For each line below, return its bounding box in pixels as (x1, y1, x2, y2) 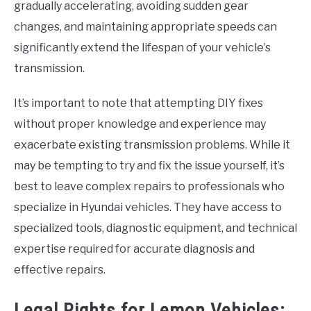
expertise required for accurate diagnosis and (14, 242, 255, 256)
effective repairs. (14, 263, 106, 277)
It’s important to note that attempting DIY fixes (14, 96, 263, 110)
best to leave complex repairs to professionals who (14, 180, 285, 194)
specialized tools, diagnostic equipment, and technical (14, 221, 297, 235)
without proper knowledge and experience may (14, 117, 266, 131)
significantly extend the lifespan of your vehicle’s (14, 41, 271, 55)
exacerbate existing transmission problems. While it (14, 138, 290, 152)
